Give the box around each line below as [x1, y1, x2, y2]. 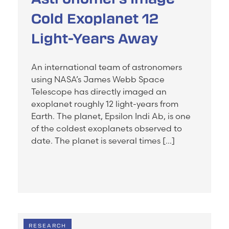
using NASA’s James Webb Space [31, 74, 165, 85]
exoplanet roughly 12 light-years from [31, 99, 178, 109]
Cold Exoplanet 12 [31, 8, 158, 28]
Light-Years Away [31, 28, 158, 48]
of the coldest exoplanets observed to [31, 123, 182, 134]
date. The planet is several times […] [31, 135, 175, 146]
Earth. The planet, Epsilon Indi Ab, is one [31, 111, 191, 122]
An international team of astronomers [31, 62, 182, 73]
